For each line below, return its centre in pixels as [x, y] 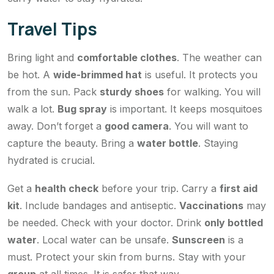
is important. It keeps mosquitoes [185, 109]
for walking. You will [212, 92]
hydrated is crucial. [51, 161]
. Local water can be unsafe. [104, 240]
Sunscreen [198, 240]
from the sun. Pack [54, 92]
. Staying [218, 143]
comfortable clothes [127, 58]
